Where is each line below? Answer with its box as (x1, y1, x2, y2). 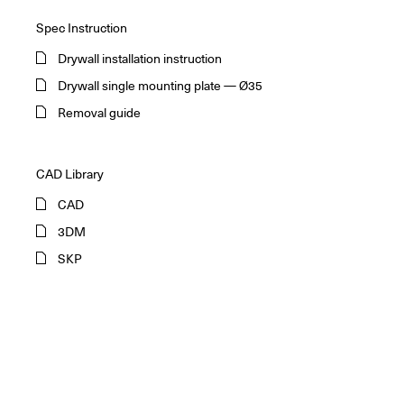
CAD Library (36, 164, 104, 183)
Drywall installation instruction (58, 49, 222, 68)
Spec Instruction (36, 18, 127, 37)
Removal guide (58, 103, 141, 122)
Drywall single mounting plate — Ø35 (58, 76, 262, 95)
